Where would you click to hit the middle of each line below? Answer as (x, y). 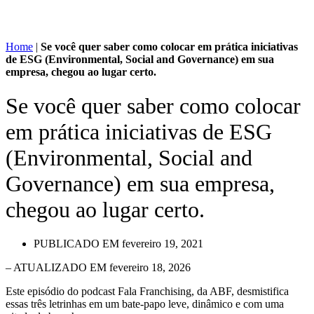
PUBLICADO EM (76, 244)
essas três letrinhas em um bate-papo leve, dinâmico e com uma (145, 304)
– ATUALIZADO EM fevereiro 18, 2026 (98, 268)
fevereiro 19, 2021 (163, 244)
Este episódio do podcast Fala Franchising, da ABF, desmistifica (147, 292)
